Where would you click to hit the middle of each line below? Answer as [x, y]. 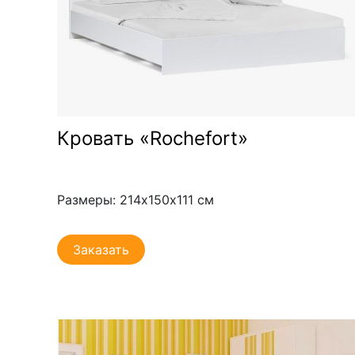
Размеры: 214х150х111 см [136, 199]
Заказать [101, 249]
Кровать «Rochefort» [153, 138]
